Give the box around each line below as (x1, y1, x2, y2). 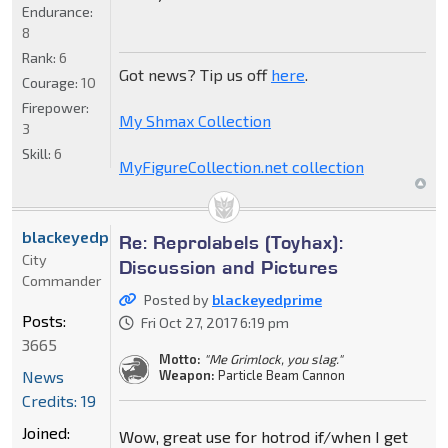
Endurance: (22, 2, 93, 20)
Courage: (22, 73, 81, 91)
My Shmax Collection (118, 111, 271, 131)
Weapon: (158, 367, 215, 384)
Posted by (143, 291, 212, 309)
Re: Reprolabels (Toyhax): (118, 230, 344, 255)
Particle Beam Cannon (214, 367, 345, 384)
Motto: (158, 351, 201, 368)
